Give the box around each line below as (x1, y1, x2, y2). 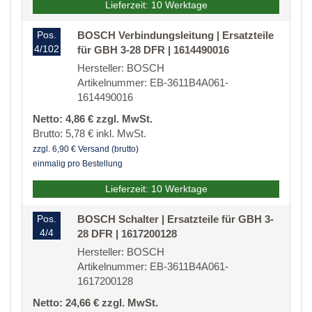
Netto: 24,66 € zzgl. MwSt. (33, 297, 158, 309)
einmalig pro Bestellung (33, 159, 123, 169)
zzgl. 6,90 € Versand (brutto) (33, 144, 139, 155)
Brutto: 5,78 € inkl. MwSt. (33, 127, 146, 140)
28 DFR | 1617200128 (77, 228, 177, 240)
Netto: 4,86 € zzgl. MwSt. (33, 113, 153, 125)
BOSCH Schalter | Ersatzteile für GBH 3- (77, 213, 274, 226)
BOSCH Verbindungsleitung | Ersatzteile (77, 29, 274, 42)
